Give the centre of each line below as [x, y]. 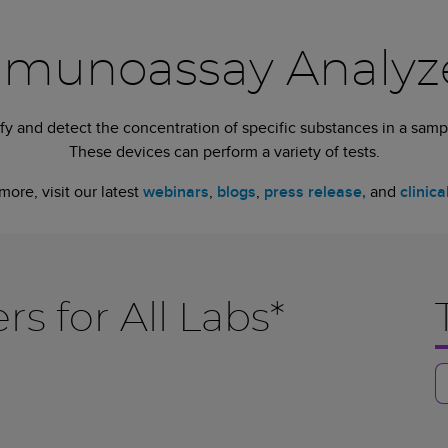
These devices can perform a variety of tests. [224, 151]
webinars [175, 191]
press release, [314, 191]
